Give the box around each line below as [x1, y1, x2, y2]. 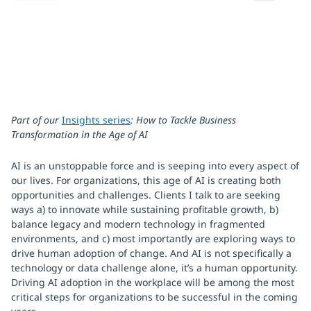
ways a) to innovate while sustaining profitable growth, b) [11, 203, 278, 216]
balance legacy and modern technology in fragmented [11, 217, 265, 230]
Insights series [62, 113, 131, 126]
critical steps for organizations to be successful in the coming [11, 290, 298, 303]
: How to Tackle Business [131, 113, 236, 126]
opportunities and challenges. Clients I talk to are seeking [11, 188, 280, 201]
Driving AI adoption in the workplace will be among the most [11, 276, 294, 289]
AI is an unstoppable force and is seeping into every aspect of [11, 159, 299, 172]
